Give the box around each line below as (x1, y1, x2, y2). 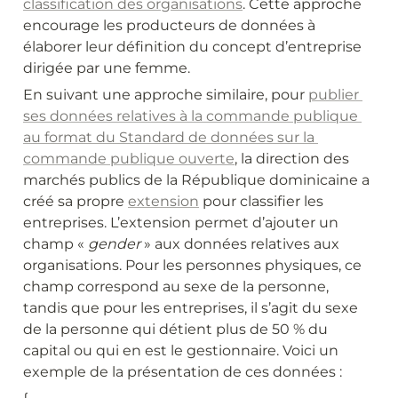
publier (308, 85, 359, 103)
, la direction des (235, 149, 349, 167)
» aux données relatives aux (140, 235, 339, 252)
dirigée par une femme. (23, 59, 190, 76)
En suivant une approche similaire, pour (23, 85, 308, 103)
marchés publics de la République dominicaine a (23, 171, 370, 188)
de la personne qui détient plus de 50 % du (23, 320, 328, 338)
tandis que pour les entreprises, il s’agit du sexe (23, 298, 358, 316)
